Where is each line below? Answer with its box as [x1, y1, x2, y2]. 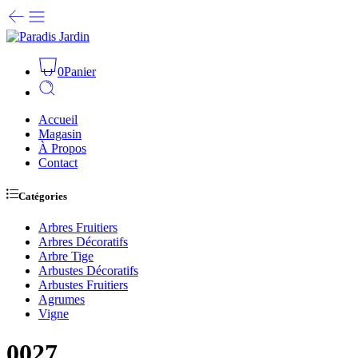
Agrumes [38, 292, 85, 307]
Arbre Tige [38, 249, 93, 264]
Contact [38, 156, 78, 169]
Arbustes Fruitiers [38, 278, 128, 292]
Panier [64, 65, 96, 78]
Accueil [38, 113, 78, 126]
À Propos [38, 141, 86, 155]
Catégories [18, 190, 67, 203]
